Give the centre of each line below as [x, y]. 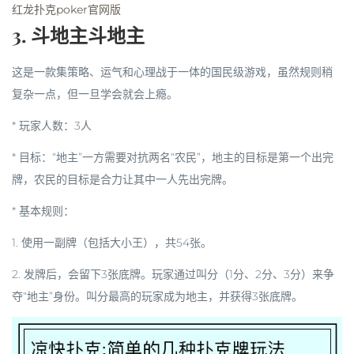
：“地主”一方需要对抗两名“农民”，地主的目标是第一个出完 [187, 157]
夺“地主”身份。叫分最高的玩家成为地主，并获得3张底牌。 [157, 296]
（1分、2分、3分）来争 [276, 274]
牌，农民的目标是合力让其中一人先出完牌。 [122, 179]
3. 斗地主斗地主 [78, 35]
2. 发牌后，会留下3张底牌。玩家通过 [104, 274]
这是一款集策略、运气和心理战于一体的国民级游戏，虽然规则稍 [172, 72]
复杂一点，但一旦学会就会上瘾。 [95, 94]
